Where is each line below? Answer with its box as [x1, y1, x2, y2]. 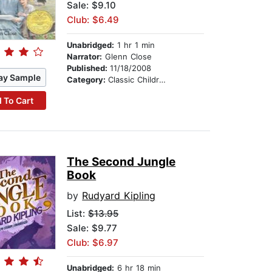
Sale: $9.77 [67, 222, 118, 234]
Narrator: [67, 52, 103, 62]
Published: [67, 63, 110, 73]
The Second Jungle [67, 155, 176, 169]
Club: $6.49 [67, 14, 120, 26]
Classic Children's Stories [108, 75, 160, 85]
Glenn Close [102, 52, 152, 62]
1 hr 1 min [114, 40, 155, 50]
